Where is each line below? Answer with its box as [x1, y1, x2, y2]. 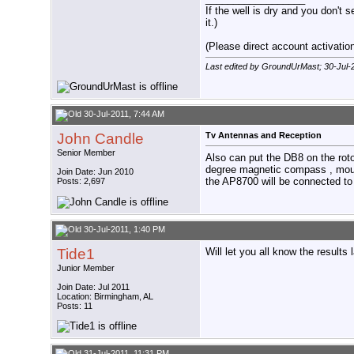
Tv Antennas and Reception [205, 130, 322, 141]
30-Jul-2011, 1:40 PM [81, 224, 165, 235]
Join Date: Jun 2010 [57, 167, 134, 177]
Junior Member [57, 263, 115, 273]
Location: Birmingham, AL [57, 292, 153, 302]
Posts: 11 [57, 301, 92, 311]
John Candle [57, 130, 144, 148]
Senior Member [57, 148, 115, 158]
